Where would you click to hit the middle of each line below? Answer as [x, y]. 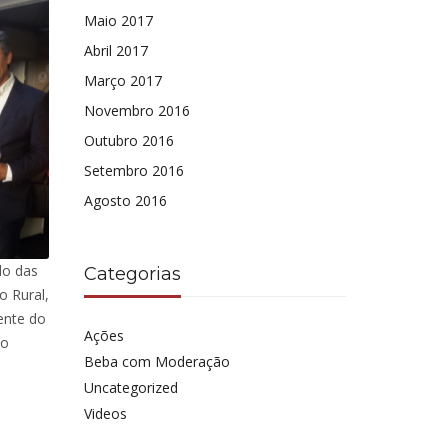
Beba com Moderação [156, 361]
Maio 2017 [118, 20]
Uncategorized [130, 387]
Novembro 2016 [136, 110]
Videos [105, 413]
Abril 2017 [115, 50]
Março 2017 [122, 80]
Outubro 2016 [128, 140]
